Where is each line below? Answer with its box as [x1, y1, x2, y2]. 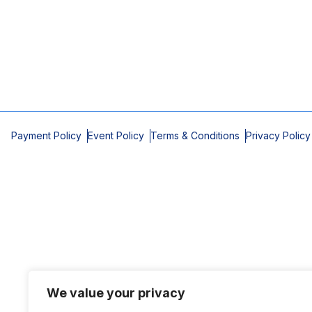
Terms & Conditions [150, 130, 240, 141]
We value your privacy [47, 286, 185, 300]
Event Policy [88, 130, 144, 141]
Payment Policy [11, 130, 81, 141]
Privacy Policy [246, 130, 311, 141]
